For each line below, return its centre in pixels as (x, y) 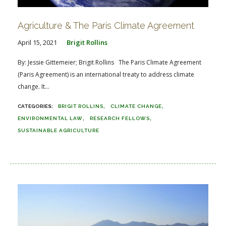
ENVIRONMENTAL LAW (50, 118)
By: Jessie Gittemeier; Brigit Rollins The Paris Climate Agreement (109, 62)
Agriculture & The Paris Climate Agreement (106, 25)
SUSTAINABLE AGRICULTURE (59, 130)
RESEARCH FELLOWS (120, 118)
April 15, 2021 (37, 42)
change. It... (34, 86)
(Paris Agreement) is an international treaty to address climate (106, 74)
